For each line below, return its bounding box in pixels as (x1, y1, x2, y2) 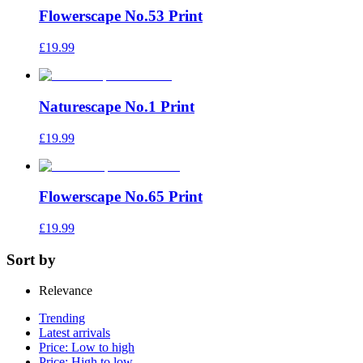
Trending (39, 311, 85, 326)
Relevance (39, 284, 92, 298)
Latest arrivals (39, 326, 110, 340)
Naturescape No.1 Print (39, 97, 194, 115)
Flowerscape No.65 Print (39, 188, 203, 206)
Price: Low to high (39, 340, 135, 355)
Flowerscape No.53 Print (39, 7, 203, 25)
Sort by (6, 250, 56, 268)
